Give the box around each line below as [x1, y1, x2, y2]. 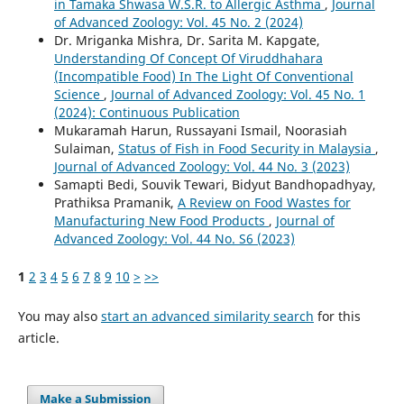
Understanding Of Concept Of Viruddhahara [53, 50, 323, 68]
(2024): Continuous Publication [53, 104, 240, 122]
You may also [17, 308, 101, 326]
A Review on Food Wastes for [177, 194, 351, 212]
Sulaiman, [53, 140, 118, 158]
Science [53, 86, 104, 104]
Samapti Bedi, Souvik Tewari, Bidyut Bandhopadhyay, [53, 176, 376, 194]
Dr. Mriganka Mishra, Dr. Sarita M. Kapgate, [53, 32, 320, 50]
